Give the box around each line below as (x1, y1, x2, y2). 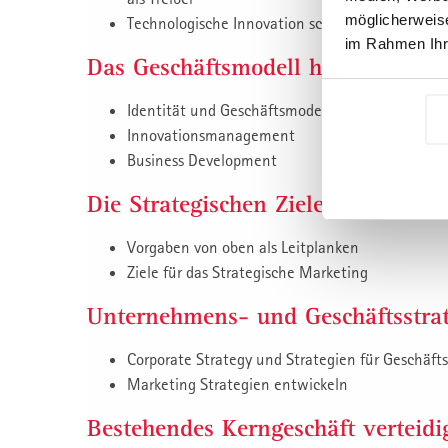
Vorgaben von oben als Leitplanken (127, 237, 359, 258)
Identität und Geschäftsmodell (127, 100, 330, 121)
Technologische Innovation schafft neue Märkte (127, 13, 445, 34)
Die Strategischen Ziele (87, 190, 324, 219)
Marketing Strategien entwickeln (127, 374, 348, 395)
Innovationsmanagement (127, 125, 295, 146)
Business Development (127, 150, 277, 171)
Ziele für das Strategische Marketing (127, 262, 368, 283)
